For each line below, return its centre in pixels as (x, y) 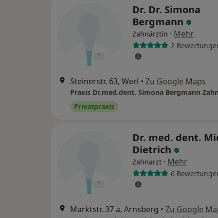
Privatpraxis (94, 106)
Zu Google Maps (176, 81)
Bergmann (159, 22)
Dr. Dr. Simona (166, 9)
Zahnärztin (150, 34)
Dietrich (153, 150)
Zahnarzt (147, 162)
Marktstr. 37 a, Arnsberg (114, 209)
